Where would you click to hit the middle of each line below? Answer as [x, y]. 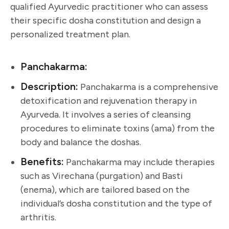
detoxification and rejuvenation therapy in [109, 100]
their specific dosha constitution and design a [106, 20]
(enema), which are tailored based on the [105, 189]
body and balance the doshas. [81, 142]
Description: [49, 86]
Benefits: [42, 161]
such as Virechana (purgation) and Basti [102, 176]
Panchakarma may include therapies [139, 162]
